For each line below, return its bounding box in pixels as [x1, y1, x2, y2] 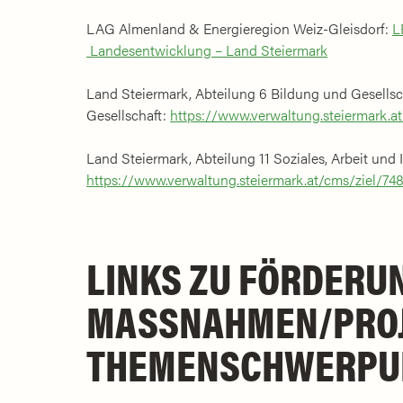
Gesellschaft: [86, 103, 170, 125]
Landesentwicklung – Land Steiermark [86, 39, 327, 60]
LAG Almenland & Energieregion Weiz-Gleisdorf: [86, 17, 392, 39]
